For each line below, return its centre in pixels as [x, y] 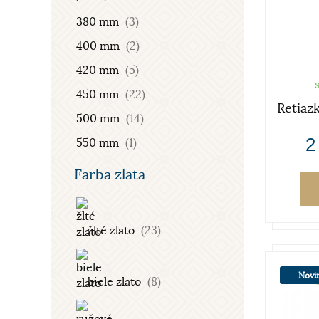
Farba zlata [110, 175]
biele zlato [114, 282]
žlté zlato [111, 231]
